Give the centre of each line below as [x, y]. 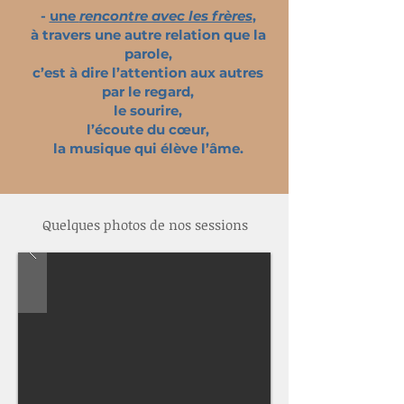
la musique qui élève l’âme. [148, 148]
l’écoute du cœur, [148, 129]
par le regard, [148, 92]
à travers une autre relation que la [148, 35]
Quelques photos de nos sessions [145, 225]
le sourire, [148, 110]
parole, [148, 54]
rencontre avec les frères [165, 16]
